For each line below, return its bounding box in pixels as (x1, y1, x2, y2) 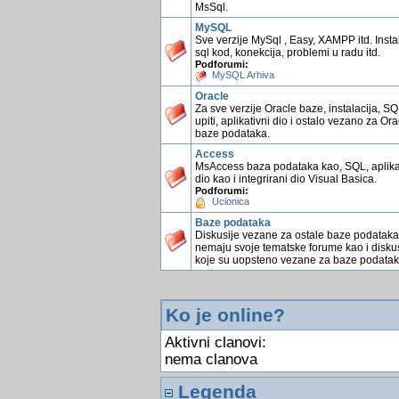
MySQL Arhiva (211, 69, 274, 80)
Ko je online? (165, 305, 285, 325)
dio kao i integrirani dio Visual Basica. (194, 173, 377, 185)
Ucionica (211, 196, 249, 207)
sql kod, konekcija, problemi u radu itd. (194, 46, 380, 59)
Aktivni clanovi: (164, 334, 266, 350)
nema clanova (164, 351, 257, 367)
